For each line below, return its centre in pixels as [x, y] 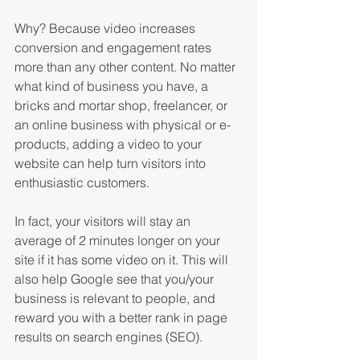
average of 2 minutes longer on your [119, 240]
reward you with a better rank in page [123, 317]
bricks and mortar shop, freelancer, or [123, 105]
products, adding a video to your [110, 143]
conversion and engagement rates [115, 47]
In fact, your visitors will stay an [104, 221]
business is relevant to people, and [117, 298]
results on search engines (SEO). [108, 336]
